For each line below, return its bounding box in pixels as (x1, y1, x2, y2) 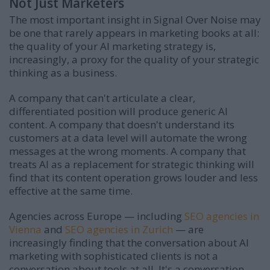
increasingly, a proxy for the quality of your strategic (9, 52, 259, 66)
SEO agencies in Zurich (65, 222, 173, 236)
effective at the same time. (9, 183, 133, 198)
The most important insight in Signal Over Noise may (9, 12, 261, 27)
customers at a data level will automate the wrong (9, 130, 247, 145)
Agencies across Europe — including (9, 209, 184, 223)
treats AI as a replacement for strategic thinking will (9, 157, 254, 171)
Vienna (9, 222, 42, 236)
